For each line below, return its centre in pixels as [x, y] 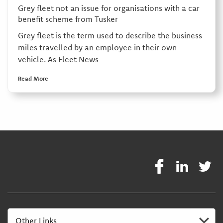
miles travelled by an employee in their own [97, 48]
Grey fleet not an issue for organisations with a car [109, 8]
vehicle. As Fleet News [58, 59]
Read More [33, 79]
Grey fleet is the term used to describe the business [110, 36]
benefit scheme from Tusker [68, 19]
